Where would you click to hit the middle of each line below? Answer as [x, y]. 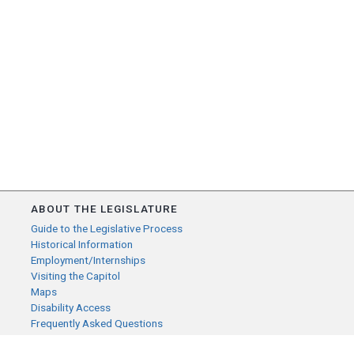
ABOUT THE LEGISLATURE [105, 209]
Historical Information [82, 244]
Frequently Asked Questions [97, 323]
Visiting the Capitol [75, 276]
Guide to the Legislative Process [107, 228]
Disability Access [71, 307]
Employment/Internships [88, 260]
